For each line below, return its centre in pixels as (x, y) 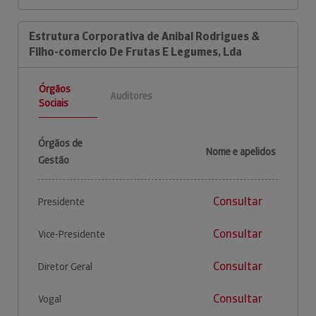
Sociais (54, 103)
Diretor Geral (65, 266)
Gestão (54, 160)
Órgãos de (60, 143)
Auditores (131, 96)
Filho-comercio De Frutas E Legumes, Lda (135, 51)
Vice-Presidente (72, 234)
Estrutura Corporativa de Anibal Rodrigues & (144, 36)
